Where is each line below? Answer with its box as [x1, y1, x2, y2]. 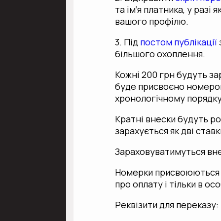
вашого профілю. [115, 15, 189, 28]
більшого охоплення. [115, 48, 206, 60]
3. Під [115, 36, 139, 48]
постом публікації [138, 36, 218, 48]
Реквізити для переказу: [115, 199, 219, 211]
